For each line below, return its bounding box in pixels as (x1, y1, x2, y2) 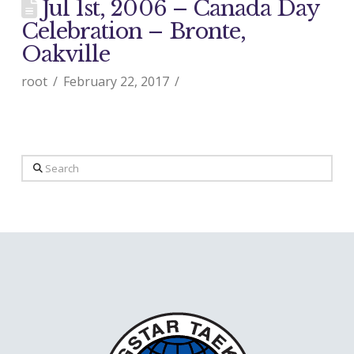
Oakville (21, 41, 111, 67)
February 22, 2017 (63, 73, 170, 90)
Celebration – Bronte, (21, 18, 246, 44)
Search (20, 156, 61, 174)
